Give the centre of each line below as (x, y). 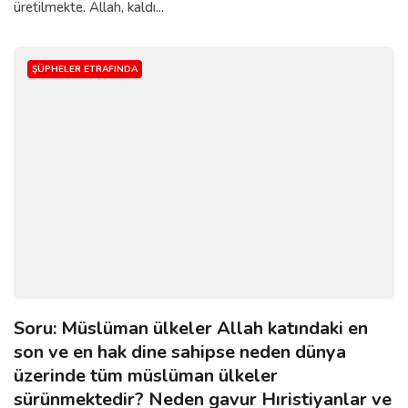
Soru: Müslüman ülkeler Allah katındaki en (191, 329)
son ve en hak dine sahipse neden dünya (180, 352)
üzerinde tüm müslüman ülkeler (146, 376)
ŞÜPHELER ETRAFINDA (85, 69)
